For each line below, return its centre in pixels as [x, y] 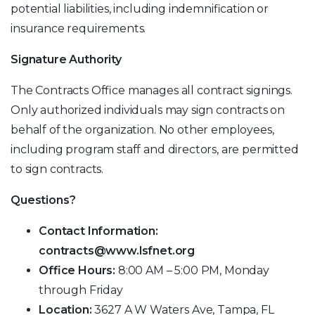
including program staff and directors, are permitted [155, 149]
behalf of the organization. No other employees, [142, 129]
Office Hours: [77, 270]
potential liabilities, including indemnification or [140, 8]
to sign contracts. [57, 169]
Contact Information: [98, 231]
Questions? [43, 200]
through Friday [81, 290]
